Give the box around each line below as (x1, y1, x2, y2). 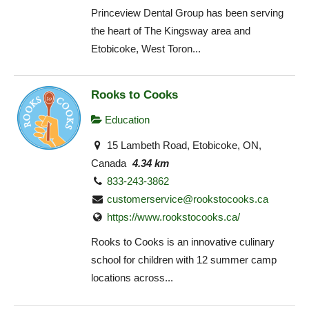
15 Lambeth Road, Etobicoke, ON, (104, 139, 262, 151)
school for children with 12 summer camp (91, 254, 277, 266)
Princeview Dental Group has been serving (91, 6, 283, 19)
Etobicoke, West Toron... (91, 42, 201, 54)
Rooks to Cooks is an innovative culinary (91, 236, 275, 248)
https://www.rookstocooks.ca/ (107, 210, 241, 223)
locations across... (91, 272, 173, 284)
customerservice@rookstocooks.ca (107, 192, 269, 205)
